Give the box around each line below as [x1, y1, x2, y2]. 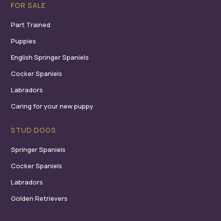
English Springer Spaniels [11, 53, 89, 62]
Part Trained [11, 20, 51, 30]
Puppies [11, 37, 37, 46]
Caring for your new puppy [11, 102, 94, 111]
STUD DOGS [11, 125, 57, 135]
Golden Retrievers [11, 194, 68, 203]
